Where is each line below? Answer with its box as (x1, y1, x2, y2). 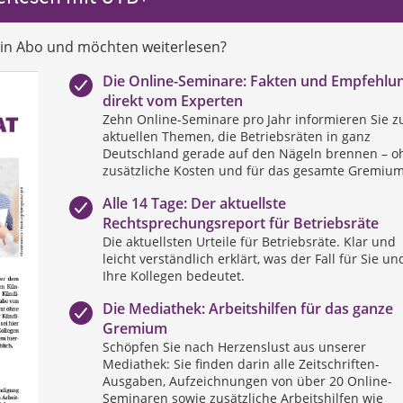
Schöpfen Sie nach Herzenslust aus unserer (102, 337, 366, 355)
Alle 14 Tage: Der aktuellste (102, 193, 286, 213)
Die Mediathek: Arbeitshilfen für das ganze (102, 298, 393, 318)
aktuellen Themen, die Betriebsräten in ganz (102, 127, 371, 145)
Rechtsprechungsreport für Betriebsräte (102, 212, 379, 233)
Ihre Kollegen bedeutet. (102, 266, 245, 284)
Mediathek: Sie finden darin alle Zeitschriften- (102, 354, 380, 372)
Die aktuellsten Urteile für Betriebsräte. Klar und (102, 232, 396, 250)
